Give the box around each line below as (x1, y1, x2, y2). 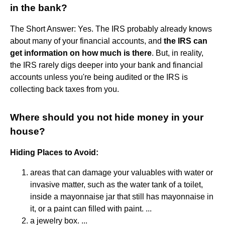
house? (10, 126, 45, 137)
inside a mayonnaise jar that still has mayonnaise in (30, 192, 213, 201)
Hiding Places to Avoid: (10, 148, 98, 157)
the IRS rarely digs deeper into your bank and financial (10, 60, 203, 69)
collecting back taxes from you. (10, 84, 119, 93)
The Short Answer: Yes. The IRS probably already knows (10, 24, 212, 33)
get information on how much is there (10, 48, 152, 57)
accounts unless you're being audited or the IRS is (10, 72, 188, 81)
